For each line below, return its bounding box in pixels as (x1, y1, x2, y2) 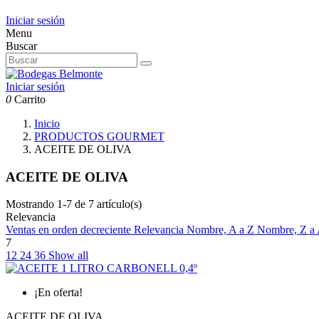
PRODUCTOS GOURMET (34, 130, 164, 142)
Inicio (34, 117, 60, 130)
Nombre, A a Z (187, 224, 257, 236)
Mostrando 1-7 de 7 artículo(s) (6, 198, 142, 211)
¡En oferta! (34, 286, 83, 299)
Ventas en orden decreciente (6, 224, 134, 236)
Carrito (14, 93, 46, 105)
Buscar (6, 40, 37, 52)
